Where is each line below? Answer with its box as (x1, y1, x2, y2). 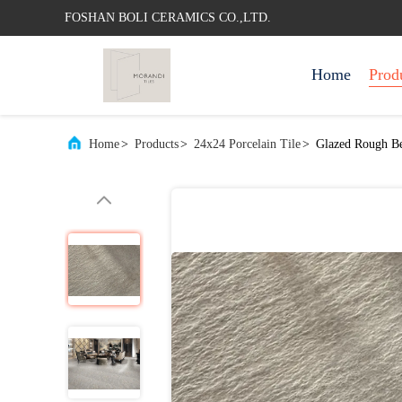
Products (135, 137, 179, 151)
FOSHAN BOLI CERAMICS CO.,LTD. (65, 11, 271, 24)
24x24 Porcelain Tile (194, 137, 301, 151)
